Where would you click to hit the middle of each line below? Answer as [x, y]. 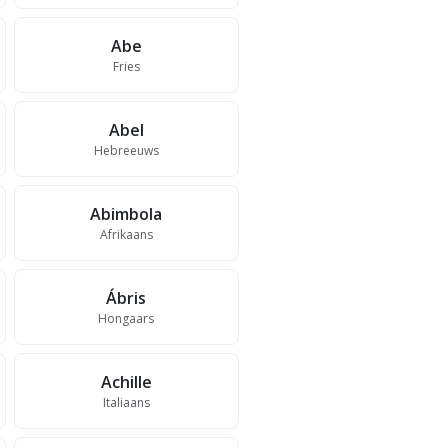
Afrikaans [126, 234]
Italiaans [126, 402]
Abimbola [126, 214]
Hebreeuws [126, 150]
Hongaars [126, 318]
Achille [126, 382]
